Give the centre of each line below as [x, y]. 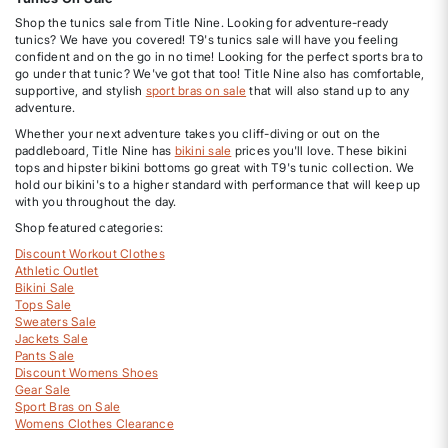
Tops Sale [43, 304]
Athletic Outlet [57, 270]
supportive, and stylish [80, 90]
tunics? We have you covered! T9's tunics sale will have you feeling [207, 39]
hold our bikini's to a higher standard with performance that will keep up [218, 184]
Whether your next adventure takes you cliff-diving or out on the [198, 133]
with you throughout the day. [96, 201]
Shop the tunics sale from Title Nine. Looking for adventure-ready [202, 22]
